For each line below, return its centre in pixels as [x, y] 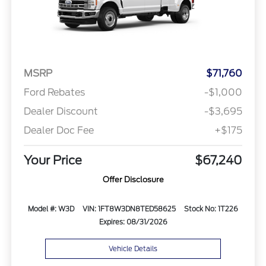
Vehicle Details [133, 248]
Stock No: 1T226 [211, 209]
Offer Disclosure [133, 179]
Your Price [53, 160]
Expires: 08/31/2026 [133, 222]
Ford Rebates [54, 92]
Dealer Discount [61, 111]
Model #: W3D [51, 209]
